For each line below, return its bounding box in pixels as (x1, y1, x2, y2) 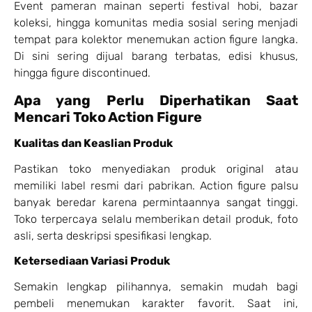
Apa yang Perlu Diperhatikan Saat (14, 91, 298, 109)
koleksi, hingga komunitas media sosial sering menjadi (14, 16, 298, 30)
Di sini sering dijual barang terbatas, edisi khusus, (14, 49, 298, 63)
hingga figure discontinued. (14, 66, 150, 80)
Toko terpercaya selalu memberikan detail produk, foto (14, 212, 298, 226)
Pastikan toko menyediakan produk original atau (14, 162, 298, 175)
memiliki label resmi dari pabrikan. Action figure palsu (14, 178, 298, 192)
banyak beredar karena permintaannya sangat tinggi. (14, 195, 298, 209)
